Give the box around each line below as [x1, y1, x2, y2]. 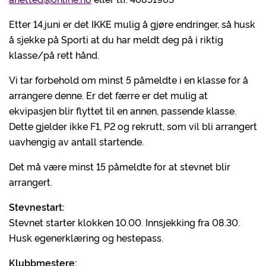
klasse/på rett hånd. [9, 48, 99, 61]
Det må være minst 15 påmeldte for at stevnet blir [9, 160, 230, 173]
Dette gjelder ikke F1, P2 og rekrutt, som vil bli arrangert [9, 119, 257, 132]
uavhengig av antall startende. [9, 135, 144, 148]
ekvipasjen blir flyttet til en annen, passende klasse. [9, 104, 236, 117]
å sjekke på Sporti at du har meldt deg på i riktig [9, 33, 223, 46]
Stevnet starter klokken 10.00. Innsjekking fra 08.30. [9, 216, 240, 229]
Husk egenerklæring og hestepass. [9, 231, 163, 244]
